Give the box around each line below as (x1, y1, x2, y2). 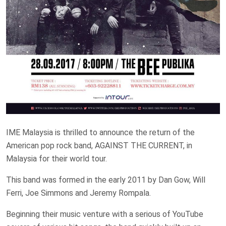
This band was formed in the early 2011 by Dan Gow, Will (6, 175, 205, 185)
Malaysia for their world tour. (6, 153, 107, 163)
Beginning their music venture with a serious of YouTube (6, 209, 203, 219)
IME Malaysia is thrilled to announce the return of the (6, 127, 195, 137)
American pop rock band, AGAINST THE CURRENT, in (6, 140, 192, 150)
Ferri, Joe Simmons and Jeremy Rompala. (6, 188, 151, 198)
